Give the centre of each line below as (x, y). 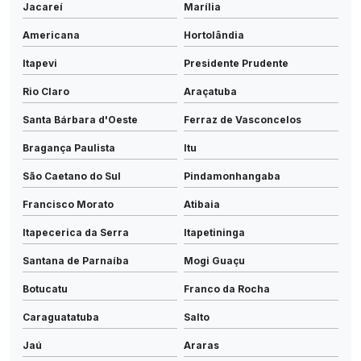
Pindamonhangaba (232, 176)
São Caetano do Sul (72, 176)
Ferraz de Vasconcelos (243, 119)
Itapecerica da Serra (76, 232)
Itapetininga (214, 232)
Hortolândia (214, 35)
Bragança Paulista (69, 147)
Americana (51, 35)
